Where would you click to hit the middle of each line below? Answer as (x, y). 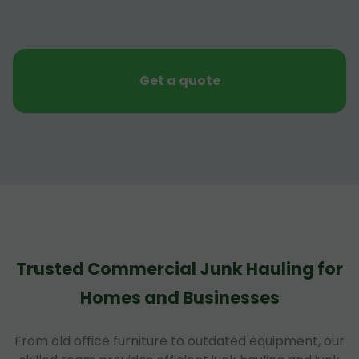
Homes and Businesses (179, 297)
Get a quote (179, 80)
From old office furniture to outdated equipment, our (179, 341)
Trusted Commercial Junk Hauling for (179, 268)
